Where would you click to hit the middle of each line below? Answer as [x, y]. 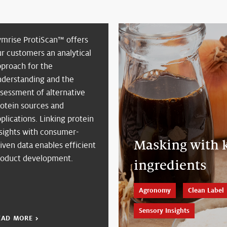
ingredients [170, 165]
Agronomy [155, 190]
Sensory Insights [164, 211]
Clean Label [206, 190]
